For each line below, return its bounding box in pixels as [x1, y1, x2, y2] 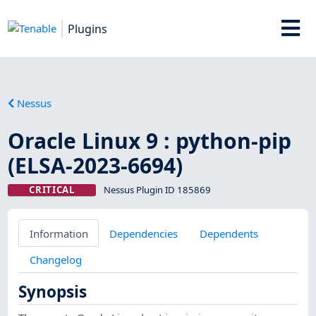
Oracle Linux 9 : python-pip [8, 126, 292, 155]
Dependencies [109, 226, 178, 241]
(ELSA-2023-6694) [8, 150, 183, 180]
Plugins [68, 20, 108, 37]
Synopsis [18, 281, 87, 303]
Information [29, 226, 88, 241]
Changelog [29, 252, 82, 267]
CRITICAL [29, 183, 75, 196]
